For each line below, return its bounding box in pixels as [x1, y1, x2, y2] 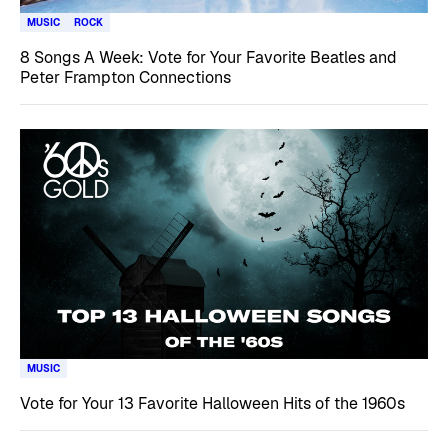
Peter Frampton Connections [20, 67, 231, 88]
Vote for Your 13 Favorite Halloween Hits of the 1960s [20, 392, 405, 414]
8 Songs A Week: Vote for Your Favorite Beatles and [20, 47, 397, 68]
